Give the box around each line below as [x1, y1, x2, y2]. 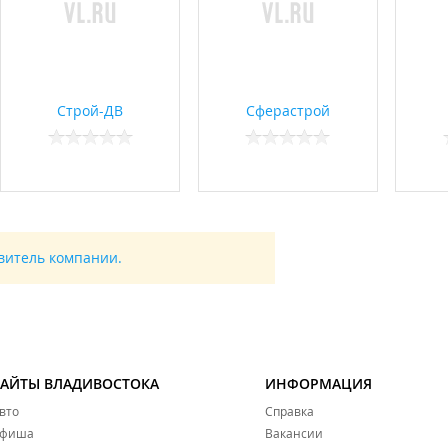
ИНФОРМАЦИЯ [265, 374, 372, 394]
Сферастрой [245, 101, 330, 121]
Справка [265, 403, 314, 420]
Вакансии [265, 425, 323, 442]
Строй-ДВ [57, 101, 123, 121]
